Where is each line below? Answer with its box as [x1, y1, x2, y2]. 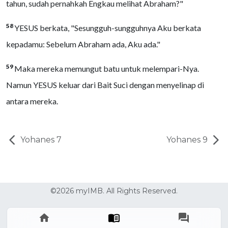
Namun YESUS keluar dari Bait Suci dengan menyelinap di [6, 80, 204, 90]
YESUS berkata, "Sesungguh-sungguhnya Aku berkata [14, 23, 201, 33]
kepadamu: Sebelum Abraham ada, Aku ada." [6, 39, 160, 49]
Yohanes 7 [18, 135, 62, 145]
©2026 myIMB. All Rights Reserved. [50, 186, 178, 195]
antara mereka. [6, 96, 58, 106]
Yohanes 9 [166, 135, 210, 145]
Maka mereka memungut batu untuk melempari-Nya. [14, 64, 199, 73]
